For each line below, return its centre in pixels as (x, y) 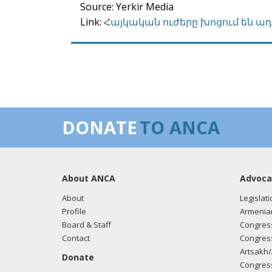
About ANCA (89, 178)
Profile (74, 211)
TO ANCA (180, 127)
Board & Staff (87, 225)
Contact (76, 238)
